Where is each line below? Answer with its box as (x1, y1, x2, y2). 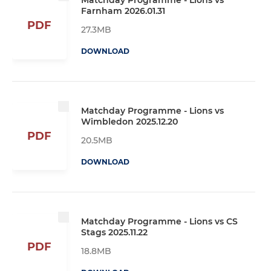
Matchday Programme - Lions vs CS (81, 215, 238, 227)
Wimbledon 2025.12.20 (81, 116, 178, 127)
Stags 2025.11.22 (81, 226, 148, 238)
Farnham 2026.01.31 (81, 5, 165, 16)
